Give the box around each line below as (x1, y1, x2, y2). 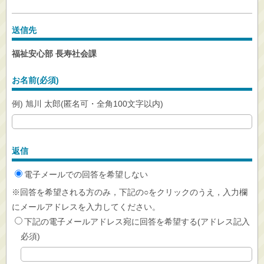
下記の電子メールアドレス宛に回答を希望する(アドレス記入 (24, 217, 250, 226)
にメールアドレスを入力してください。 (12, 202, 160, 212)
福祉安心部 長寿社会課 (12, 49, 97, 58)
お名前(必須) (12, 75, 59, 85)
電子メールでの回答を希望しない (24, 170, 148, 179)
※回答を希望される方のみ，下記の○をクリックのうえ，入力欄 (12, 187, 247, 197)
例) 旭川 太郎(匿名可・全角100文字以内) (12, 99, 163, 108)
